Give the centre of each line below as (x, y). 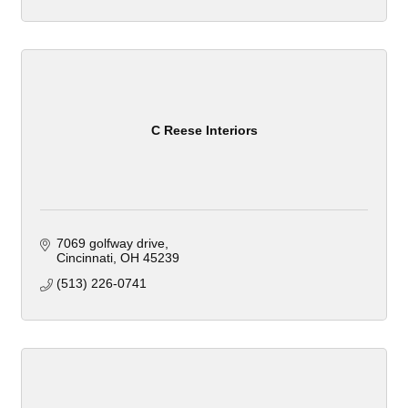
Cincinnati (84, 258)
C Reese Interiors (204, 130)
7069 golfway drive (110, 244)
